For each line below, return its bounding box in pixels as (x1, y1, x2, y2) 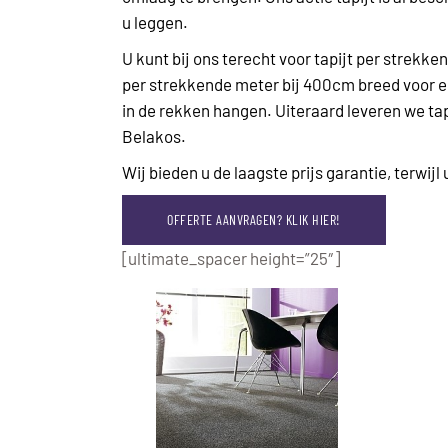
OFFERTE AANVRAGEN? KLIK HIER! (167, 210, 341, 228)
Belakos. (122, 125, 186, 146)
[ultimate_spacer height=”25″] (122, 247, 340, 268)
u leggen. (122, 11, 188, 32)
